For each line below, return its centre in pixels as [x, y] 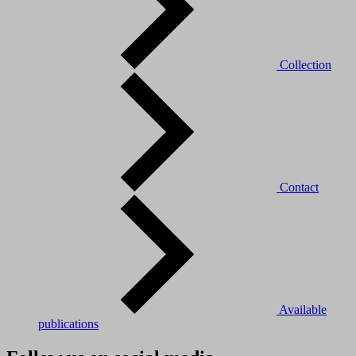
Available [303, 309]
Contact [299, 187]
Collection [306, 64]
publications [68, 323]
